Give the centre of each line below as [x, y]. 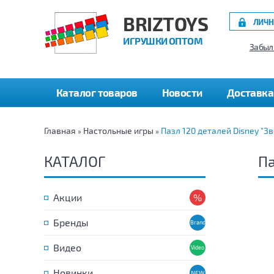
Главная [60, 131]
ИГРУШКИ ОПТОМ [163, 41]
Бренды [71, 222]
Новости [182, 92]
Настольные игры [118, 131]
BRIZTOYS [165, 24]
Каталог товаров [97, 92]
